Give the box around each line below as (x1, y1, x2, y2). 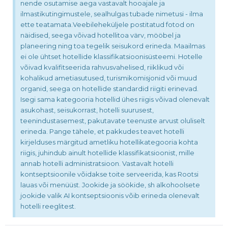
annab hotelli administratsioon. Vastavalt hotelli (20, 159, 174, 167)
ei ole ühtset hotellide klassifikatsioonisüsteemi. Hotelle (20, 52, 203, 61)
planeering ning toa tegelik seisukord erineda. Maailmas (20, 41, 205, 50)
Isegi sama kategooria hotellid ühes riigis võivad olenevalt (20, 95, 210, 103)
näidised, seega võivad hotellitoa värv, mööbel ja (20, 31, 181, 39)
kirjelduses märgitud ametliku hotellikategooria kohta (20, 137, 198, 146)
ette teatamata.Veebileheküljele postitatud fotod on (20, 20, 194, 28)
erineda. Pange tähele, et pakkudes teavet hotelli (20, 127, 184, 135)
